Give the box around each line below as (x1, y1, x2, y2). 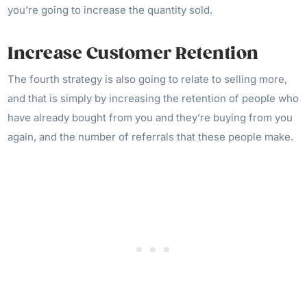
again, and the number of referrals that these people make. (8, 130, 294, 143)
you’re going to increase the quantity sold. (8, 3, 213, 16)
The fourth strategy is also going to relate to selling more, (8, 72, 288, 86)
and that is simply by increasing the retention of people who (8, 91, 299, 105)
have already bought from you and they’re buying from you (8, 110, 293, 124)
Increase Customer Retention (8, 42, 259, 64)
